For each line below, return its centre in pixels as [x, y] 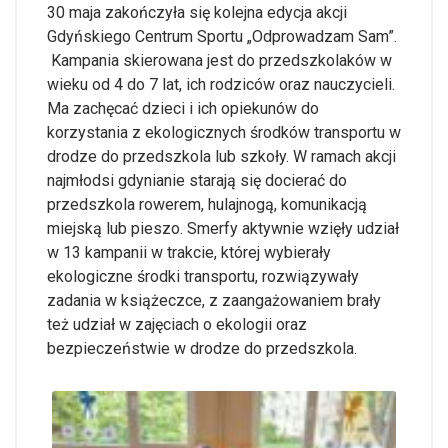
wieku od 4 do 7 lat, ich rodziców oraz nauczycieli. [221, 84]
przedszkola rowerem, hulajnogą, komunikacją [207, 204]
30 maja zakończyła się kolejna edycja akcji [197, 12]
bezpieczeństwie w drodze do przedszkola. [202, 348]
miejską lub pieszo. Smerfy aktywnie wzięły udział [223, 228]
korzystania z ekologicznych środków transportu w [224, 132]
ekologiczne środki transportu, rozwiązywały [203, 276]
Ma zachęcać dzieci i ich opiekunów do [183, 108]
